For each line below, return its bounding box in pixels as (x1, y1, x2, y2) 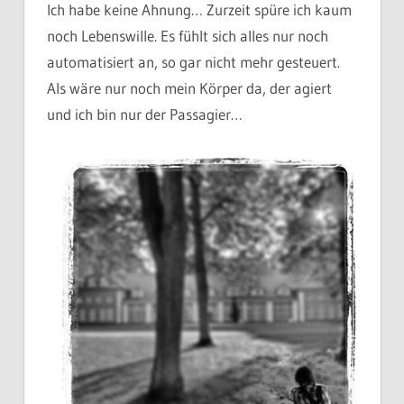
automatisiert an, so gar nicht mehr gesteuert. (47, 52, 340, 72)
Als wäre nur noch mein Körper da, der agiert (47, 78, 332, 98)
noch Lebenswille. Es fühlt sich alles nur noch (47, 26, 328, 46)
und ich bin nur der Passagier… (47, 105, 243, 124)
